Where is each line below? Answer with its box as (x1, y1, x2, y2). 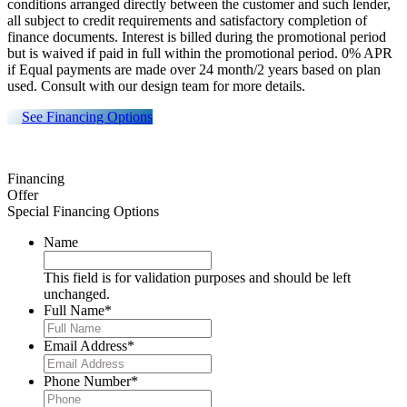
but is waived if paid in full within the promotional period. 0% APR (7, 45, 392, 62)
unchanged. (44, 286, 110, 303)
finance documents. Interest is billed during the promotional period (7, 29, 386, 45)
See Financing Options (22, 109, 153, 125)
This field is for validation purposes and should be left (44, 270, 351, 286)
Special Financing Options (7, 203, 159, 220)
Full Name (44, 303, 104, 319)
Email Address (44, 338, 127, 354)
